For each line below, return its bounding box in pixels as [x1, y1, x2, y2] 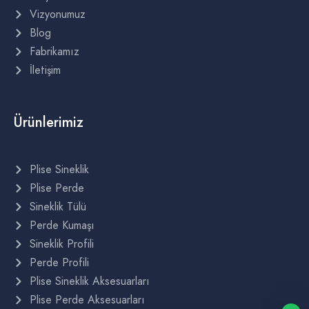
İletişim [29, 62, 61, 79]
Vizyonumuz [29, 6, 86, 23]
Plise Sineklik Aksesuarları [29, 273, 150, 290]
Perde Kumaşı [29, 217, 94, 234]
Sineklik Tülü [29, 199, 86, 215]
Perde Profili [29, 255, 89, 271]
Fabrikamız [29, 43, 79, 60]
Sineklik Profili [29, 236, 94, 252]
